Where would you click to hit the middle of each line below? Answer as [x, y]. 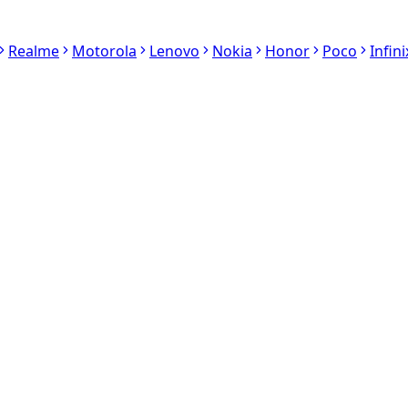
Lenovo [174, 51]
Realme [34, 51]
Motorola [104, 51]
